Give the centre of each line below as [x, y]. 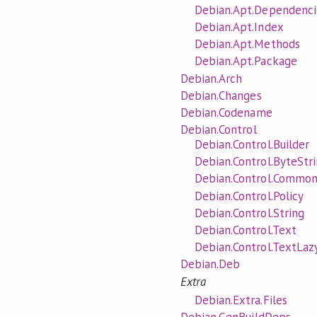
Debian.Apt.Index [239, 27]
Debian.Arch [212, 78]
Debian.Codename [226, 112]
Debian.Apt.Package [246, 61]
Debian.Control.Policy [249, 196]
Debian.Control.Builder [252, 145]
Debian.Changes [221, 95]
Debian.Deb [211, 264]
